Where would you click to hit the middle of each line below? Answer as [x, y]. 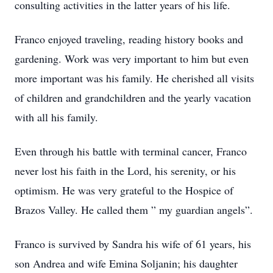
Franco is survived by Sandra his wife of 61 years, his [133, 244]
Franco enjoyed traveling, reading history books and [129, 39]
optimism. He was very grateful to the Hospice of [124, 190]
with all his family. [56, 117]
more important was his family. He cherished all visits [134, 78]
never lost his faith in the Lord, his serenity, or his [125, 171]
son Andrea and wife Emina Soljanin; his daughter [126, 263]
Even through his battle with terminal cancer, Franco [131, 151]
